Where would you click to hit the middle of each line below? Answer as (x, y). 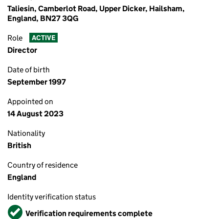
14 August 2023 (35, 114)
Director (22, 50)
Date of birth (29, 70)
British (19, 145)
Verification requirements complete (89, 213)
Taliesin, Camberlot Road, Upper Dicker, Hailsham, (96, 9)
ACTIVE (43, 38)
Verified (22, 209)
